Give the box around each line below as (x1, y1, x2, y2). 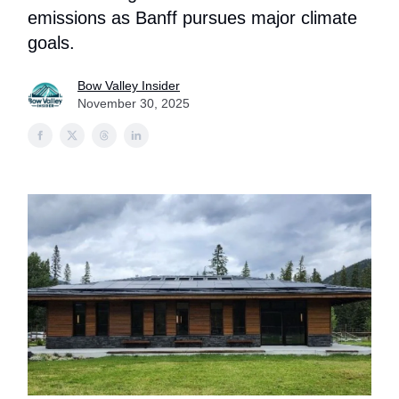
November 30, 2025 (77, 96, 190, 110)
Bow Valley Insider (77, 78, 180, 93)
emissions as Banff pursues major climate (28, 8, 357, 28)
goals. (28, 33, 75, 53)
